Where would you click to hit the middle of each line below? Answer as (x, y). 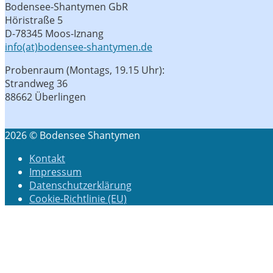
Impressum (55, 172)
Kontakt (47, 159)
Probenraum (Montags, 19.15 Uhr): (85, 70)
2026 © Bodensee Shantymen (73, 136)
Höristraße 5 (34, 20)
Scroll (17, 222)
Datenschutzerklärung (80, 186)
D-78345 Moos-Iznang (54, 34)
